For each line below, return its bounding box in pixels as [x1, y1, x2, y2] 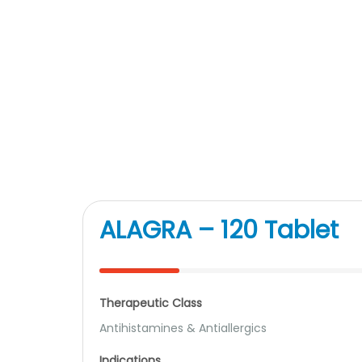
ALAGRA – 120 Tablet [99, 213, 339, 247]
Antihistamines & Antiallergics [99, 320, 267, 336]
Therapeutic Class [99, 295, 202, 311]
